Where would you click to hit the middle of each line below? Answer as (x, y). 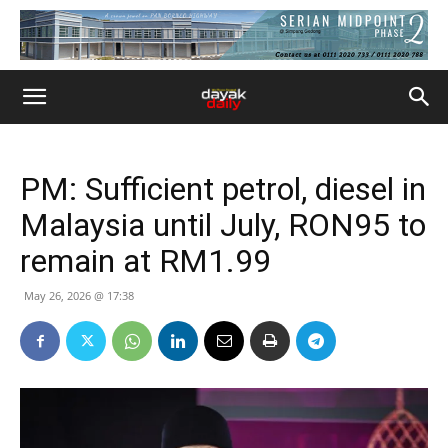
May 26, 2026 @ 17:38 (79, 295)
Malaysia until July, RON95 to (223, 225)
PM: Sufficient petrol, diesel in (223, 189)
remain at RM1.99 (145, 261)
